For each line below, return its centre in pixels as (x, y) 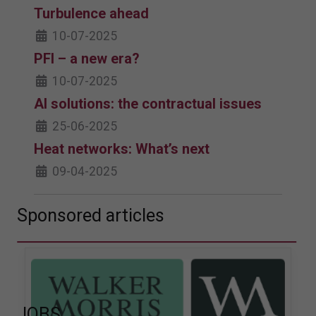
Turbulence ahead (91, 14)
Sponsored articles (91, 216)
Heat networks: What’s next (122, 149)
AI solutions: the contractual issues (148, 104)
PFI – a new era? (87, 59)
